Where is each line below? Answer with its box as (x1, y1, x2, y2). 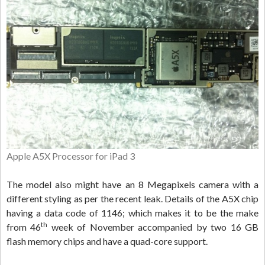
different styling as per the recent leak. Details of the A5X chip (7, 193, 258, 205)
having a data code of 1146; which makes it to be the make (7, 207, 258, 219)
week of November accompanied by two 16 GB (47, 221, 259, 233)
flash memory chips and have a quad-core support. (7, 235, 208, 247)
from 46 (7, 221, 41, 233)
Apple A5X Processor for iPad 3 (7, 150, 135, 162)
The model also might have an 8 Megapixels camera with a (7, 179, 258, 190)
